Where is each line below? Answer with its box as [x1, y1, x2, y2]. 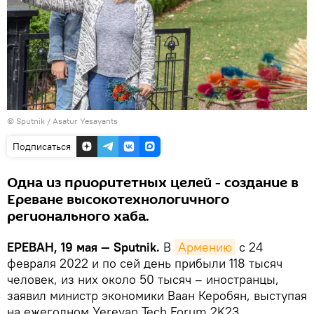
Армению [178, 238, 232, 255]
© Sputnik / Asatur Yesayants [7, 115, 118, 126]
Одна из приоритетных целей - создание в [7, 172, 299, 193]
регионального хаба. [7, 206, 149, 226]
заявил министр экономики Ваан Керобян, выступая [7, 287, 307, 303]
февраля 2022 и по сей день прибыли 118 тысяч [7, 254, 282, 271]
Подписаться [13, 139, 71, 153]
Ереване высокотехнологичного [7, 189, 229, 210]
